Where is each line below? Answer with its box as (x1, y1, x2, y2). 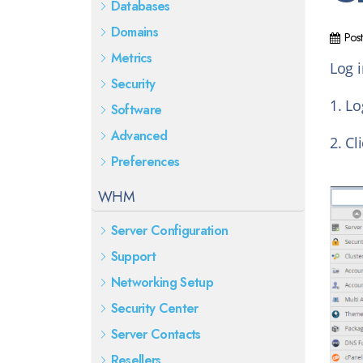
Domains (110, 23, 159, 41)
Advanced (110, 126, 168, 145)
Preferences (110, 152, 180, 171)
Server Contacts (110, 325, 201, 344)
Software (110, 100, 162, 119)
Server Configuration (110, 221, 228, 240)
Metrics (110, 49, 152, 67)
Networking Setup (110, 273, 214, 292)
